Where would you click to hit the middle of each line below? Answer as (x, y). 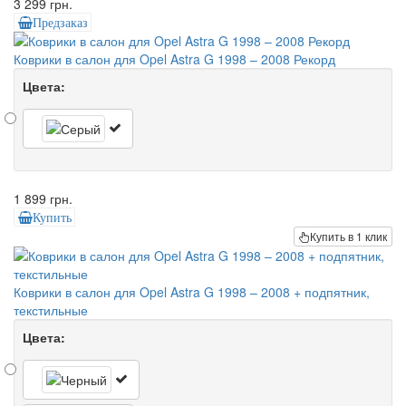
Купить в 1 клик (348, 237)
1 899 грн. (43, 199)
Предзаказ (60, 22)
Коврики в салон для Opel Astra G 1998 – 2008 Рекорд (174, 59)
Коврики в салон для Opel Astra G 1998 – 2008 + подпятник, (192, 292)
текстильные (51, 310)
